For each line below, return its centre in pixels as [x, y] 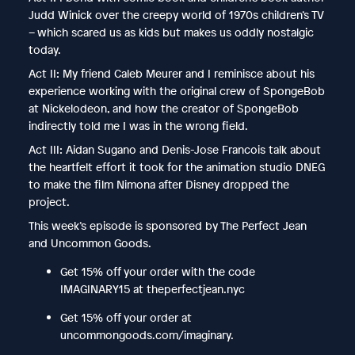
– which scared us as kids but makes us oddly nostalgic [171, 32]
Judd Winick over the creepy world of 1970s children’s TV [176, 14]
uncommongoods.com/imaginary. [147, 334]
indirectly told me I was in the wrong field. [141, 125]
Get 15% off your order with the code [157, 271]
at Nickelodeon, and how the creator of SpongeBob [163, 108]
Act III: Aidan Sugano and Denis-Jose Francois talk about [174, 149]
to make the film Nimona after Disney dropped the [158, 184]
